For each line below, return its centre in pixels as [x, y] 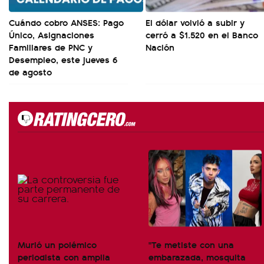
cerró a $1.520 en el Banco [202, 34]
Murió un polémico [57, 244]
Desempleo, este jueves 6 [63, 59]
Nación [160, 47]
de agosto [30, 72]
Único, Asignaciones [52, 34]
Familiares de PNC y [51, 47]
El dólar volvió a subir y [195, 22]
